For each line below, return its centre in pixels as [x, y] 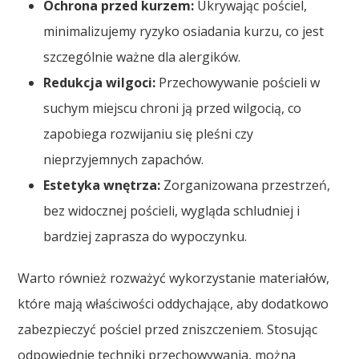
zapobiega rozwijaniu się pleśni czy [149, 133]
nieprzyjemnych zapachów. [124, 159]
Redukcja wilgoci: [100, 82]
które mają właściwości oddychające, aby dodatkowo [173, 303]
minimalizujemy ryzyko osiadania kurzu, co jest [184, 31]
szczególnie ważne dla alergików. [142, 56]
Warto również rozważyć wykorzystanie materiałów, [174, 278]
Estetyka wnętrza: [102, 185]
